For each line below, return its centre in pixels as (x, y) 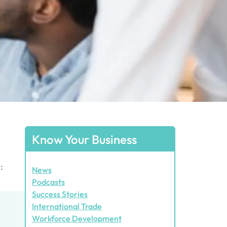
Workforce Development (77, 218)
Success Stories (60, 194)
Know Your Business (84, 139)
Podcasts (48, 182)
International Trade (67, 206)
